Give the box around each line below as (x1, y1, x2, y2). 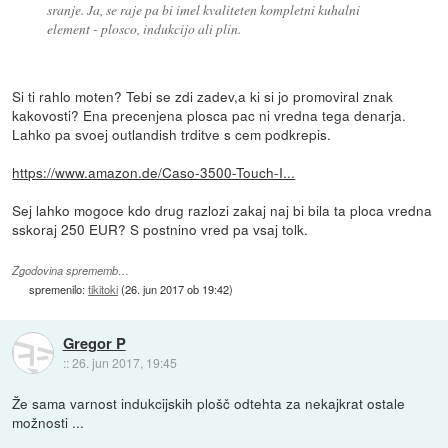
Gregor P (62, 332, 126, 355)
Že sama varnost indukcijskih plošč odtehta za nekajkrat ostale (12, 392, 406, 413)
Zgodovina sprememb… (12, 262, 130, 278)
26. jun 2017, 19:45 (71, 354, 177, 372)
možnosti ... (12, 411, 85, 432)
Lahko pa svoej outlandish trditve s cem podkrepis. (12, 123, 332, 144)
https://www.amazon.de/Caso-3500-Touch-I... (12, 161, 296, 182)
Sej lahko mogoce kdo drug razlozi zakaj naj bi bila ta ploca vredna (12, 199, 433, 220)
